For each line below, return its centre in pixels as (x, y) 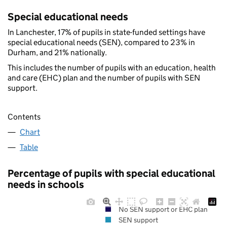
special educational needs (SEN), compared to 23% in (101, 43)
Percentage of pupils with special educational (111, 173)
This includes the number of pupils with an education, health (112, 68)
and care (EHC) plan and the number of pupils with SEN (104, 78)
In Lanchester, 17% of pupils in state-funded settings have (106, 32)
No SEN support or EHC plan (163, 209)
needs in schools (46, 184)
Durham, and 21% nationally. (57, 53)
